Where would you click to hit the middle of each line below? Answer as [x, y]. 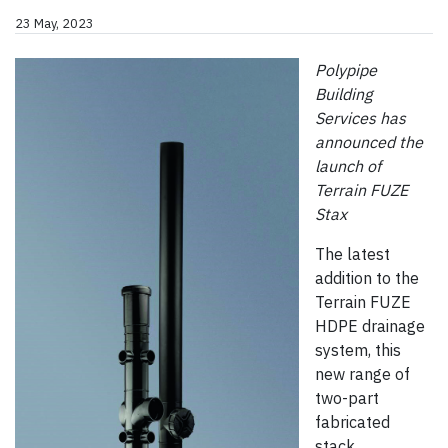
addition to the [367, 278]
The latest [352, 254]
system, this [358, 350]
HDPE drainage [370, 326]
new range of [362, 374]
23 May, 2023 [54, 24]
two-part [347, 398]
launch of [348, 166]
